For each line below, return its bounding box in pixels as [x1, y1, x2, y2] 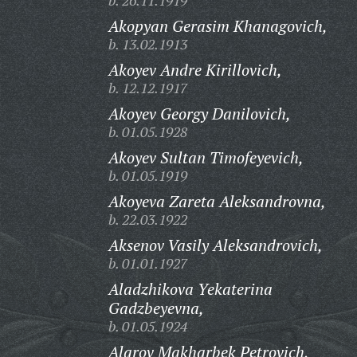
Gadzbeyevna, [108, 297, 204, 319]
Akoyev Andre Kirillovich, [108, 59, 282, 80]
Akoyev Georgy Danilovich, [108, 103, 291, 124]
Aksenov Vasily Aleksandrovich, [108, 234, 323, 256]
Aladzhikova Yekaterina [108, 278, 273, 300]
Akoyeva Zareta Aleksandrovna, [108, 190, 326, 212]
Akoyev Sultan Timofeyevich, [108, 147, 304, 168]
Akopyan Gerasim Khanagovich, [108, 15, 328, 37]
